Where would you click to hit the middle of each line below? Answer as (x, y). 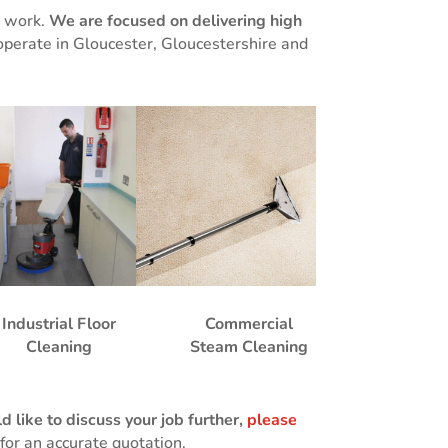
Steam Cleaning (248, 347)
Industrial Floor (59, 324)
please (271, 419)
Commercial (248, 324)
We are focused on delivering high (175, 21)
